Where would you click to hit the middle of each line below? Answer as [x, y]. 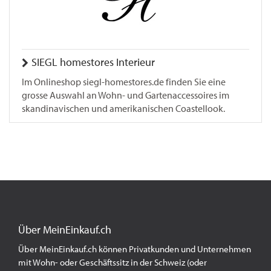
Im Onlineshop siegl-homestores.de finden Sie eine [124, 82]
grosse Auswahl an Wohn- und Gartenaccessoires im [126, 95]
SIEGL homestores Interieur [93, 62]
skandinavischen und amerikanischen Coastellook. [123, 109]
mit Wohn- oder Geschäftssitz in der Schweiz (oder [113, 263]
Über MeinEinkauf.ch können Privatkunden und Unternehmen [135, 249]
